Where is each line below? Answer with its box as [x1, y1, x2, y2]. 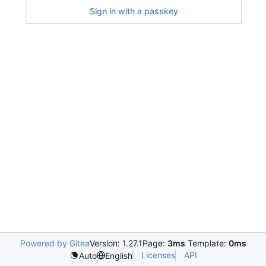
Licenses [141, 250, 175, 260]
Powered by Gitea [20, 238, 90, 248]
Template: [185, 238, 229, 248]
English [104, 250, 132, 261]
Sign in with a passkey [89, 6, 178, 17]
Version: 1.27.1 [89, 238, 142, 248]
